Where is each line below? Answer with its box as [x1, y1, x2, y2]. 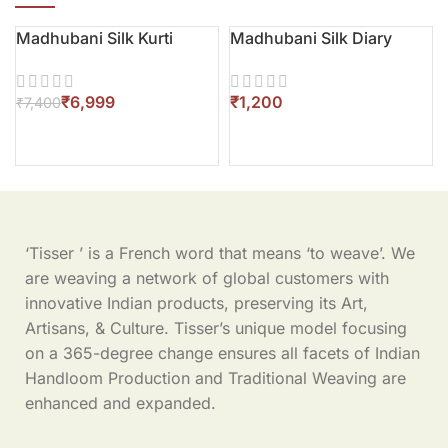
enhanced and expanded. [25, 393, 216, 413]
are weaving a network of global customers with [25, 268, 389, 288]
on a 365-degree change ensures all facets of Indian [25, 343, 420, 363]
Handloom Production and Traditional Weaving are [25, 368, 406, 388]
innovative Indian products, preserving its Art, [25, 293, 368, 313]
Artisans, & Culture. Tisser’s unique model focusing [25, 318, 407, 338]
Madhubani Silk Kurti [16, 28, 173, 48]
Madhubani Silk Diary [230, 28, 392, 48]
